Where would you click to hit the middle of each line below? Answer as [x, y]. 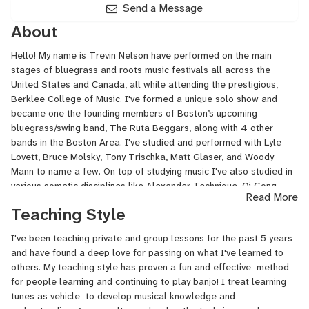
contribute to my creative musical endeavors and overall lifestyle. [151, 215]
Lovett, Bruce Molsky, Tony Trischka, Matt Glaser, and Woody [142, 157]
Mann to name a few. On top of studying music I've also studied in [152, 171]
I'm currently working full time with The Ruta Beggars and [135, 229]
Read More [272, 197]
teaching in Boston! [52, 243]
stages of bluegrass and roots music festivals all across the [141, 70]
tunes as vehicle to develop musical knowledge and [123, 296]
